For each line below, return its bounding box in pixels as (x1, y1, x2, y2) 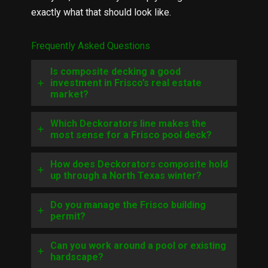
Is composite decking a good (50, 66, 181, 78)
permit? (50, 211, 86, 223)
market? (50, 89, 89, 100)
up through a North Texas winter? (50, 170, 202, 182)
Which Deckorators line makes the (50, 118, 206, 130)
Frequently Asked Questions (31, 40, 150, 52)
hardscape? (50, 251, 103, 263)
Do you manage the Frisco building (50, 199, 206, 211)
